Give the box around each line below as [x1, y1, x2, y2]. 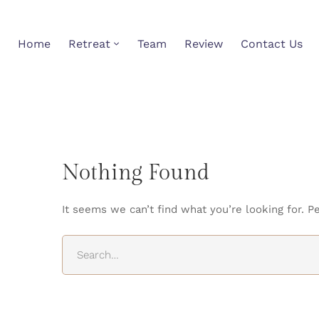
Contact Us [241, 37, 303, 51]
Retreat [68, 37, 110, 51]
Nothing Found [62, 160, 209, 186]
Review [184, 37, 223, 51]
